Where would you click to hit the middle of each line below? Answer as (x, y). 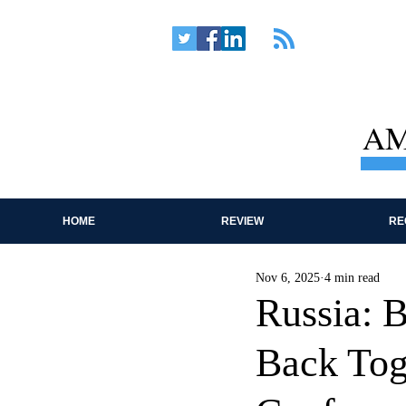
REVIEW (242, 221)
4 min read (352, 277)
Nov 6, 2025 (288, 277)
